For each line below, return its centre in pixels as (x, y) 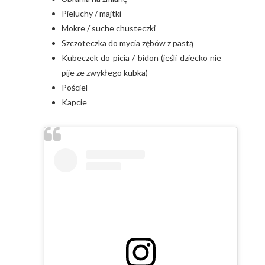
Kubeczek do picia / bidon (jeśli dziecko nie (141, 57)
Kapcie (74, 102)
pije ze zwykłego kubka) (105, 72)
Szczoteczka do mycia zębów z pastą (127, 43)
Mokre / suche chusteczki (109, 28)
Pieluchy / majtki (91, 13)
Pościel (75, 87)
